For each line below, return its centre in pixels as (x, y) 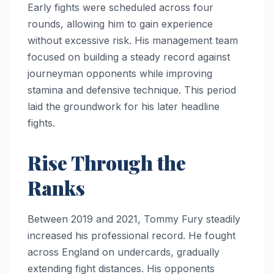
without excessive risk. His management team (133, 40)
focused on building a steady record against (129, 57)
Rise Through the (107, 162)
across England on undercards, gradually (124, 252)
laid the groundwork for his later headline (124, 106)
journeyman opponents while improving (120, 73)
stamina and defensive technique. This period (132, 90)
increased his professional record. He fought (131, 235)
